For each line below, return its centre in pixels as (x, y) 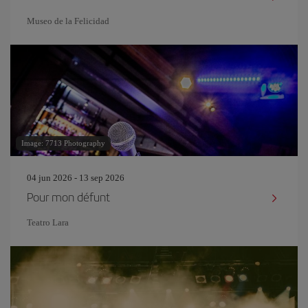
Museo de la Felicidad (68, 21)
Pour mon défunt (68, 197)
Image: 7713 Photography (63, 143)
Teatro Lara (48, 222)
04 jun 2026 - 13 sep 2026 (76, 178)
